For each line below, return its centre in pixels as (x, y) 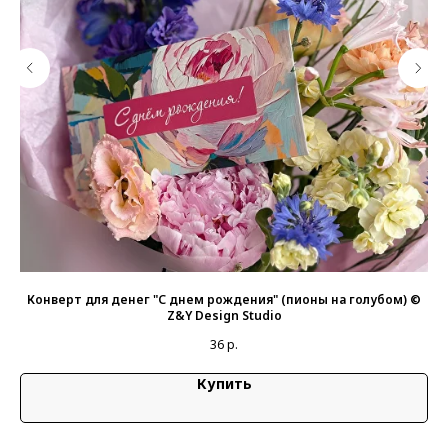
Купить (224, 384)
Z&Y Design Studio (224, 316)
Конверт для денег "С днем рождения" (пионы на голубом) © (224, 300)
